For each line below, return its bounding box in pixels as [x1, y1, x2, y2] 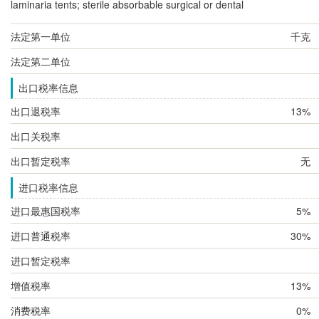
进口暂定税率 [11, 253, 70, 268]
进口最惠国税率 [11, 203, 80, 218]
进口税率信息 [18, 180, 78, 194]
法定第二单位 [11, 53, 70, 68]
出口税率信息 [18, 80, 78, 95]
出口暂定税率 [11, 153, 70, 168]
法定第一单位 [11, 28, 70, 43]
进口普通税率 [11, 228, 70, 243]
